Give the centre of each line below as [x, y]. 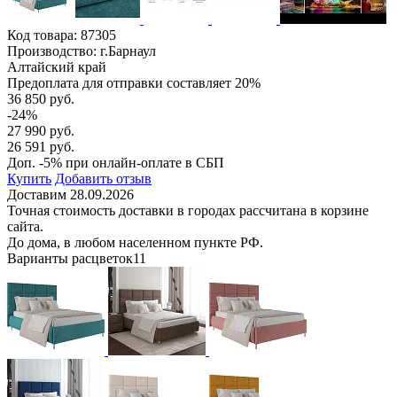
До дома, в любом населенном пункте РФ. [135, 242]
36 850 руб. [41, 98]
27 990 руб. [41, 130]
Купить [29, 178]
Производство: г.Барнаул [82, 51]
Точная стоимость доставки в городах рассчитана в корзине [188, 210]
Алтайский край [57, 66]
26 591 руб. [41, 146]
